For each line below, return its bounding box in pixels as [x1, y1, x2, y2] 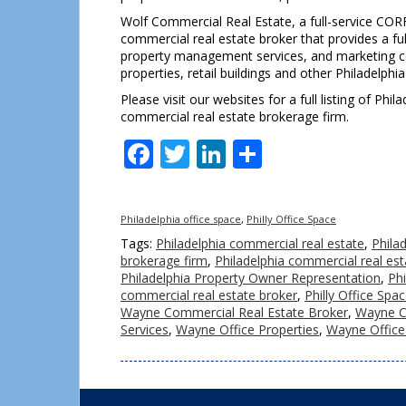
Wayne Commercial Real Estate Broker [121, 304, 348, 321]
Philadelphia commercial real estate [156, 235, 364, 252]
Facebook [153, 134, 281, 173]
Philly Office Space [246, 212, 336, 226]
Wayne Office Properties [176, 321, 319, 338]
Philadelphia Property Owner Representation [121, 269, 381, 286]
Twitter [189, 134, 286, 173]
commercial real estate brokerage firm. [121, 108, 349, 125]
